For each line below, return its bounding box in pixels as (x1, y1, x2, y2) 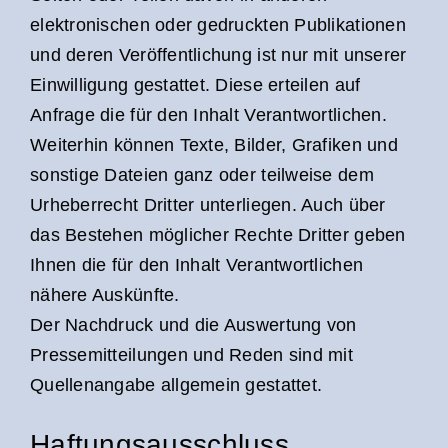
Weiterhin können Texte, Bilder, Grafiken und (30, 135, 398, 156)
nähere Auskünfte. (30, 285, 180, 306)
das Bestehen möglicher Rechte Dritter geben (30, 225, 406, 246)
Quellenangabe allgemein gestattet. (30, 375, 323, 396)
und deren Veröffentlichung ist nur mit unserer (30, 45, 407, 66)
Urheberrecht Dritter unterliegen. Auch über (30, 195, 386, 216)
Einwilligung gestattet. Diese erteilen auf (30, 75, 361, 96)
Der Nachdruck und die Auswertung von (30, 315, 357, 336)
